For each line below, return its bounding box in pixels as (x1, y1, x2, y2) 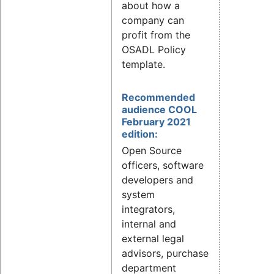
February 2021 (122, 115, 191, 128)
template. (122, 57, 165, 70)
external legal (122, 232, 184, 245)
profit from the (122, 28, 190, 41)
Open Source (122, 144, 182, 157)
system (122, 188, 155, 201)
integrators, (122, 202, 175, 215)
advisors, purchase (122, 246, 209, 259)
